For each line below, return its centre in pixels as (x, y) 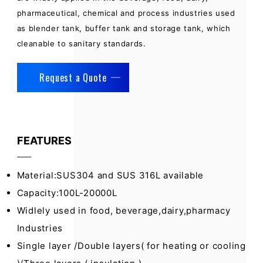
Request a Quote (73, 77)
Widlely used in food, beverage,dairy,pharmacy (124, 210)
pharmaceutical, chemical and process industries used (126, 13)
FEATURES (44, 141)
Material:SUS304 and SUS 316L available (110, 175)
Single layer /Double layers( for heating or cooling (131, 246)
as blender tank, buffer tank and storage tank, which (124, 28)
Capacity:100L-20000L (67, 193)
